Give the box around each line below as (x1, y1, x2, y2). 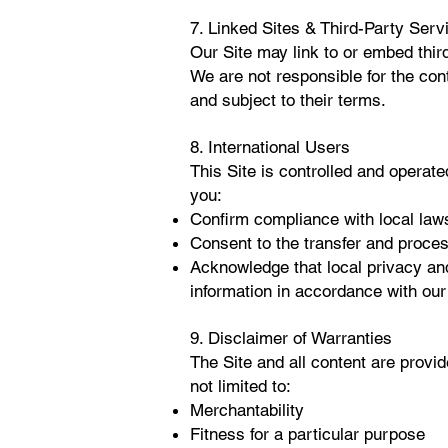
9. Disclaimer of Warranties (190, 328, 392, 348)
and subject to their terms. (190, 90, 386, 110)
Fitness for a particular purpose (190, 424, 425, 444)
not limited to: (190, 376, 291, 396)
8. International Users (190, 137, 350, 157)
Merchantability (190, 400, 304, 420)
